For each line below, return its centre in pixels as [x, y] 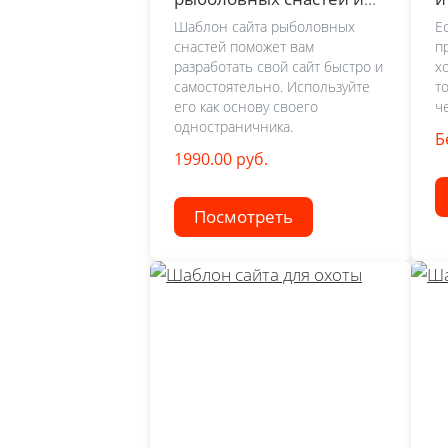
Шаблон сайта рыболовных [264, 27]
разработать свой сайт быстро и [278, 67]
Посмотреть [243, 217]
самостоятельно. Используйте [272, 87]
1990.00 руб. [221, 159]
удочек [203, 19]
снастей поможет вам [244, 47]
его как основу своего [246, 107]
